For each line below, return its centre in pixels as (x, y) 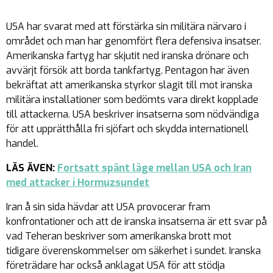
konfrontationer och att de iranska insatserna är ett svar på (136, 222)
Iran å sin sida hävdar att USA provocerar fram (108, 207)
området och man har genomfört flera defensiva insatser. (134, 41)
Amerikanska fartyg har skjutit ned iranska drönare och (127, 56)
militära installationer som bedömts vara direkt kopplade (132, 100)
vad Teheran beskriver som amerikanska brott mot (119, 236)
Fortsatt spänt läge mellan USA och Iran (154, 168)
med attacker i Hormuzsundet (78, 183)
